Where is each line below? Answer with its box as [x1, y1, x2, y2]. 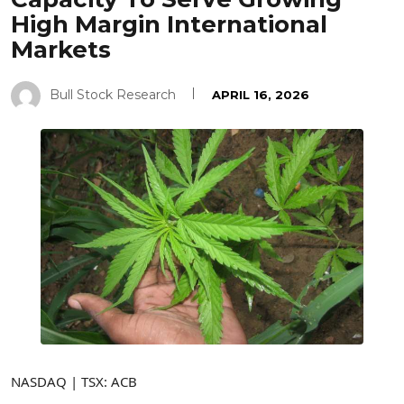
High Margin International [11, 10, 327, 40]
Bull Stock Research [50, 87, 176, 104]
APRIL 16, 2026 [212, 87, 309, 103]
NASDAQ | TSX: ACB [11, 372, 137, 390]
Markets [11, 35, 111, 65]
